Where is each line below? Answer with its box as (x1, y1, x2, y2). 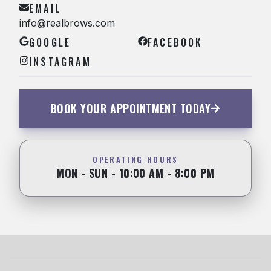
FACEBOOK (148, 35, 203, 50)
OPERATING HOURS (93, 154, 178, 165)
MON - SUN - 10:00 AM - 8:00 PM (56, 165, 215, 181)
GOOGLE (29, 35, 71, 50)
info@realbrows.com (19, 17, 115, 29)
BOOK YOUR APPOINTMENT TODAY (50, 100, 211, 116)
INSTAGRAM (29, 54, 91, 69)
